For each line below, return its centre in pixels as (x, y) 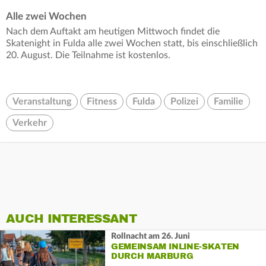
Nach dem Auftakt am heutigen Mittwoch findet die (113, 31)
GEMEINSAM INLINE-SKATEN (175, 247)
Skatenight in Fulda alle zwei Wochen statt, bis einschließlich (132, 43)
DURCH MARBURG (152, 256)
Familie (229, 101)
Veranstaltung (42, 101)
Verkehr (30, 123)
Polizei (184, 101)
